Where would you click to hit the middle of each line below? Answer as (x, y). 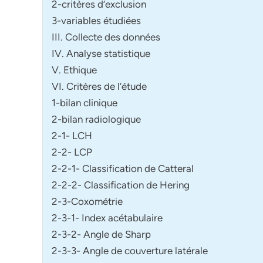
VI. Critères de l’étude (99, 86)
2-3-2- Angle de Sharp (101, 234)
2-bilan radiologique (96, 119)
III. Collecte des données (106, 37)
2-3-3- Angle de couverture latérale (130, 250)
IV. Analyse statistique (101, 53)
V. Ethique (74, 70)
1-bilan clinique (85, 102)
